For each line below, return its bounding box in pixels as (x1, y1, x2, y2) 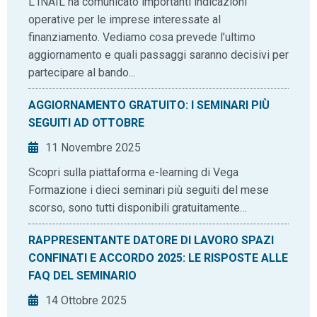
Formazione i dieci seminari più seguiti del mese (28, 183, 269, 197)
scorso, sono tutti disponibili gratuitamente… (28, 201, 247, 214)
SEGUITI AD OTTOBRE (28, 116, 144, 129)
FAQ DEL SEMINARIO (28, 269, 137, 282)
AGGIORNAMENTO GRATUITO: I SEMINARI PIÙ (28, 98, 270, 112)
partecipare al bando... (28, 66, 135, 79)
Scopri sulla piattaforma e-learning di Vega (28, 166, 238, 179)
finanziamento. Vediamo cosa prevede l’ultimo (28, 30, 255, 44)
